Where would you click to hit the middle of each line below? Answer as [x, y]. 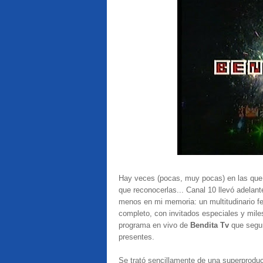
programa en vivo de [154, 225]
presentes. [136, 237]
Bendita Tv [211, 225]
